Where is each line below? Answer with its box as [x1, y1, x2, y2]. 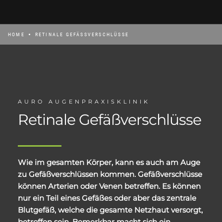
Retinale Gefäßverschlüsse [18, 111, 201, 129]
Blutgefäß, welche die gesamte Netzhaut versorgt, [18, 205, 203, 215]
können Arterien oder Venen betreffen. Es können [18, 181, 201, 191]
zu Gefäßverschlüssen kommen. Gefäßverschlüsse [18, 169, 202, 179]
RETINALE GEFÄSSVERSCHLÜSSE [35, 32, 125, 38]
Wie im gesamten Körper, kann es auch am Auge [18, 158, 200, 167]
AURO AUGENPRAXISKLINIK [18, 98, 150, 106]
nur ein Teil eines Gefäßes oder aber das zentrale [18, 193, 196, 203]
